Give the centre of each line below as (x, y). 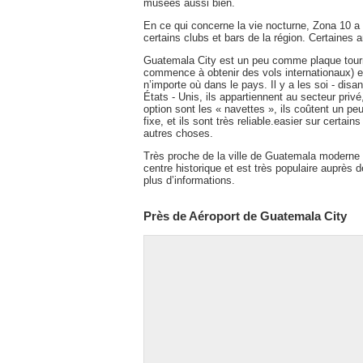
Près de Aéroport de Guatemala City (245, 216)
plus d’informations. (189, 180)
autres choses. (178, 133)
